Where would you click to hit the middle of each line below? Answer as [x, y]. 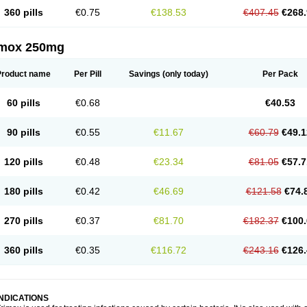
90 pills [23, 132]
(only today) [184, 74]
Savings [145, 74]
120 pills [23, 162]
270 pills [23, 221]
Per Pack [280, 74]
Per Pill [88, 74]
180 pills [23, 191]
